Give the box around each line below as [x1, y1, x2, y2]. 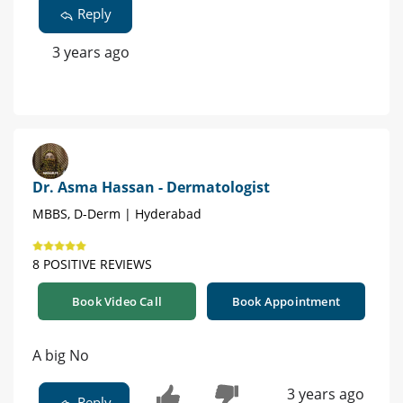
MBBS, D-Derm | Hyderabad [32, 205, 201, 223]
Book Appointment [231, 293, 341, 310]
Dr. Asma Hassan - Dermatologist [32, 177, 270, 198]
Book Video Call [72, 293, 162, 310]
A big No [32, 345, 89, 366]
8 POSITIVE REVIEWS [32, 255, 152, 273]
